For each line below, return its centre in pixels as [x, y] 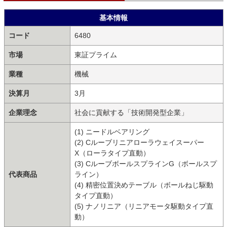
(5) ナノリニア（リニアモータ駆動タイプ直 [144, 206]
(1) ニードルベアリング [112, 132]
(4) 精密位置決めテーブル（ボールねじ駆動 [144, 185]
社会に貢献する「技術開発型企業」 [131, 112]
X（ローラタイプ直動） [112, 153]
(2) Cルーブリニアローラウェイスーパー [139, 142]
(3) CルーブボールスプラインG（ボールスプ [145, 164]
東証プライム [96, 55]
